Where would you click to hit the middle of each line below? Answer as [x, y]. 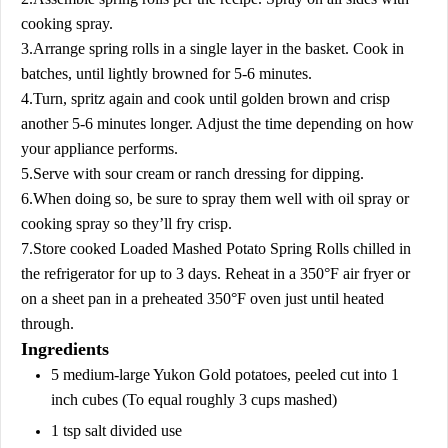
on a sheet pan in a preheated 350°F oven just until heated [202, 298]
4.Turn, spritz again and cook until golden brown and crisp [205, 98]
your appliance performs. [99, 148]
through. [47, 323]
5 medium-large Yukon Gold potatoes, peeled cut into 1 [225, 374]
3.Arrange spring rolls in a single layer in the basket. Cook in [212, 48]
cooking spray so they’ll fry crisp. [126, 223]
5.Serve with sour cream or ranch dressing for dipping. [192, 173]
